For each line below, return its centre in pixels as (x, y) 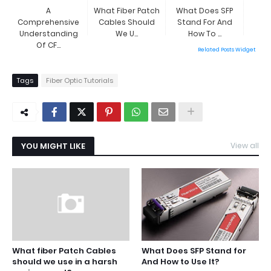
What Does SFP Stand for (194, 251)
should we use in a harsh (65, 262)
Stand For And (204, 22)
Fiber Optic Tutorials (80, 80)
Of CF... (48, 45)
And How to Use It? (180, 262)
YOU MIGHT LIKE (53, 146)
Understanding (48, 34)
